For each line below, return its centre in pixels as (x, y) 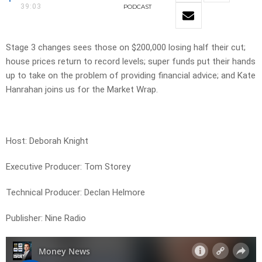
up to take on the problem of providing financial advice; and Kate (131, 76)
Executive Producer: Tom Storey (68, 167)
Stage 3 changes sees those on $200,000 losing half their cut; (126, 48)
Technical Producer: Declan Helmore (75, 193)
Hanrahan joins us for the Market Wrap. (82, 90)
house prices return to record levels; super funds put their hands (131, 62)
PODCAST (138, 7)
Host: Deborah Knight (47, 141)
